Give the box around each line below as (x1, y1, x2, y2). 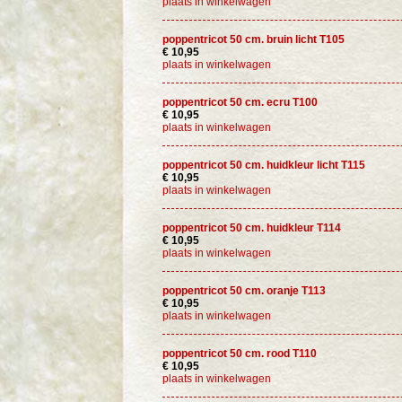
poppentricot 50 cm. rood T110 (162, 347, 317, 360)
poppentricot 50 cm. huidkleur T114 (162, 222, 341, 234)
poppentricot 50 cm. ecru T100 (162, 96, 318, 109)
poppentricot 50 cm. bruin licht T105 (162, 33, 345, 46)
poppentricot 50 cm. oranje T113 (162, 284, 326, 297)
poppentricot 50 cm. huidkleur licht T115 (162, 159, 365, 171)
